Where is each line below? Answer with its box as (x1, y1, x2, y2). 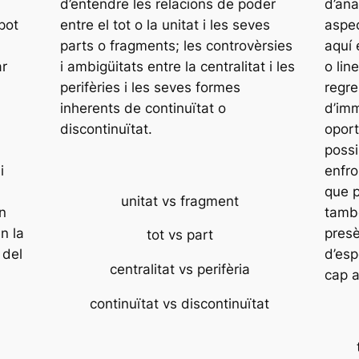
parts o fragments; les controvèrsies (59, 37, 292, 54)
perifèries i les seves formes (59, 79, 240, 95)
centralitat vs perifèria (109, 261, 250, 278)
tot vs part (146, 227, 213, 244)
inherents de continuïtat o (59, 99, 226, 116)
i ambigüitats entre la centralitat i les (59, 58, 295, 75)
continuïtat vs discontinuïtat (90, 295, 269, 312)
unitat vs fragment (120, 192, 239, 209)
